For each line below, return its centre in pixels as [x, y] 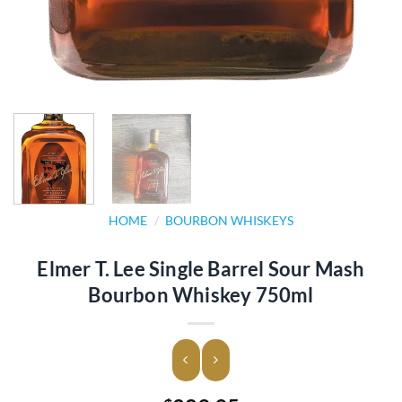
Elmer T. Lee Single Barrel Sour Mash [201, 269]
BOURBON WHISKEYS [229, 221]
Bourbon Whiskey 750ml [201, 295]
